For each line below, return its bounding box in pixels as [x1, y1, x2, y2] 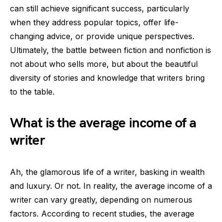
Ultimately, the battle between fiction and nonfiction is [10, 45, 211, 55]
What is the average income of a [10, 115, 197, 131]
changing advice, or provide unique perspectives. [10, 31, 194, 41]
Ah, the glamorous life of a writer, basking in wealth [10, 167, 205, 177]
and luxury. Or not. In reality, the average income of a [10, 181, 212, 191]
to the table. [10, 87, 55, 97]
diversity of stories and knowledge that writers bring [10, 73, 205, 83]
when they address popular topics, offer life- [10, 17, 178, 27]
